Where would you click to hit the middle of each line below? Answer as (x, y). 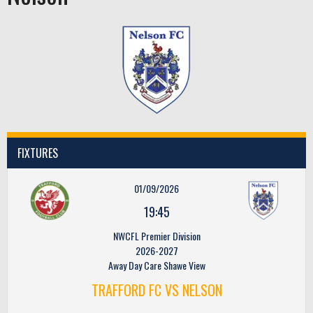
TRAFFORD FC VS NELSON (156, 290)
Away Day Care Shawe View (156, 265)
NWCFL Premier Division (156, 236)
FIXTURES (38, 153)
